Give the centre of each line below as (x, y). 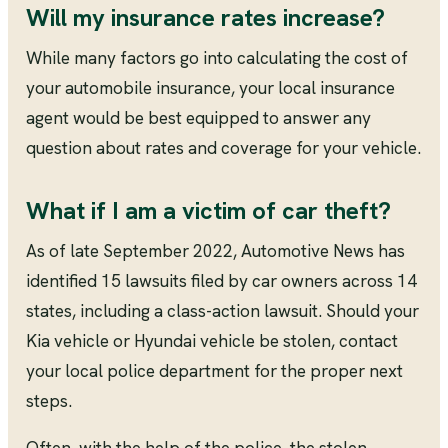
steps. (48, 400)
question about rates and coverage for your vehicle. (223, 147)
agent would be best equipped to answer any (198, 117)
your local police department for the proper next (214, 370)
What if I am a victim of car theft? (208, 210)
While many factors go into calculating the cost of (216, 57)
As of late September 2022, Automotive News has (215, 250)
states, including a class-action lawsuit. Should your (222, 310)
